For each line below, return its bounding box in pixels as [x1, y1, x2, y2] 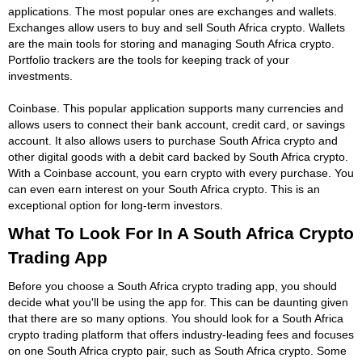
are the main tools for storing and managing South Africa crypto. [8, 36, 335, 50]
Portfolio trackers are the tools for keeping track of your [8, 53, 289, 66]
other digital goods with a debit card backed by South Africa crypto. [8, 149, 348, 163]
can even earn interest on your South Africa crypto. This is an [8, 182, 320, 196]
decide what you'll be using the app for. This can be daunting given [8, 295, 348, 309]
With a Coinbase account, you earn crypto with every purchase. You [8, 166, 354, 179]
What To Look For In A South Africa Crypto [8, 223, 354, 242]
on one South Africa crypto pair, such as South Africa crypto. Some [8, 343, 347, 357]
